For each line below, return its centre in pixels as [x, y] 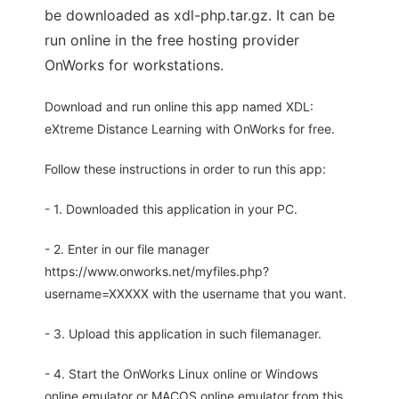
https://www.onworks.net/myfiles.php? [157, 272]
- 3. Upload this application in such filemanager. [183, 334]
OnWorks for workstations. [134, 65]
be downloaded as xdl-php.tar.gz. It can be [190, 16]
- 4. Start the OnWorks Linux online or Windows [181, 374]
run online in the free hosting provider [172, 41]
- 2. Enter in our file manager [127, 249]
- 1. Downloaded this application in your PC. [171, 209]
